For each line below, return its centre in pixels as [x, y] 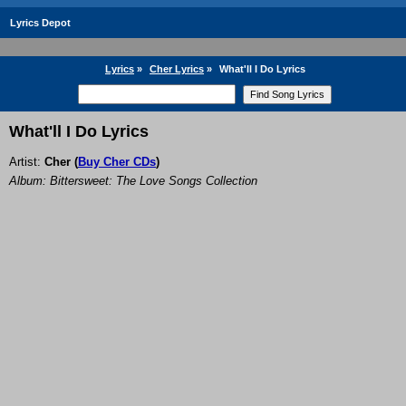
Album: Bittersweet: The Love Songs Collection [133, 181]
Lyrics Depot [40, 23]
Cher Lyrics [177, 69]
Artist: [27, 162]
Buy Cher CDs [117, 162]
